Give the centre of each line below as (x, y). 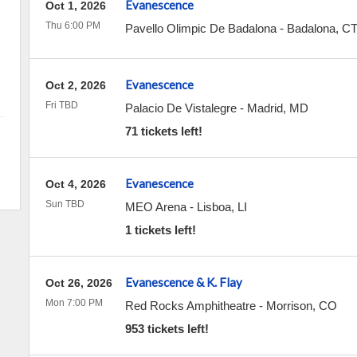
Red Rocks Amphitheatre (190, 306)
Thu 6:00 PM (73, 25)
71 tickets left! (163, 131)
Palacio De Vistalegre (180, 108)
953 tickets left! (167, 329)
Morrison (289, 306)
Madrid (265, 108)
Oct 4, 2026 (75, 184)
